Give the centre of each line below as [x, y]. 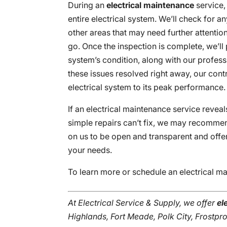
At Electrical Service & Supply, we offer [143, 202]
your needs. [90, 150]
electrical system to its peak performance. [147, 87]
